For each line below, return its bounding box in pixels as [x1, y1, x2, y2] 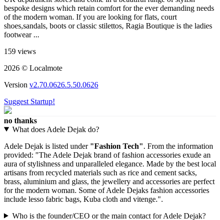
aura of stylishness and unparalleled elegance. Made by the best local [4, 159, 216, 168]
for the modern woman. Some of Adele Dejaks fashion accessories [4, 186, 209, 194]
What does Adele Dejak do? [12, 125, 99, 134]
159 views [4, 47, 36, 55]
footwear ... [4, 30, 39, 39]
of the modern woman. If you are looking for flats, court [4, 12, 177, 21]
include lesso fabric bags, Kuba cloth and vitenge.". [4, 194, 163, 203]
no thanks [4, 116, 37, 125]
